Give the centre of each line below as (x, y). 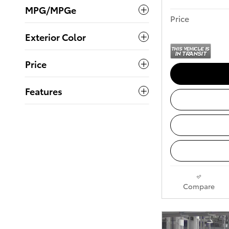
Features (44, 91)
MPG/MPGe (51, 10)
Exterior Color (55, 37)
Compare (199, 186)
